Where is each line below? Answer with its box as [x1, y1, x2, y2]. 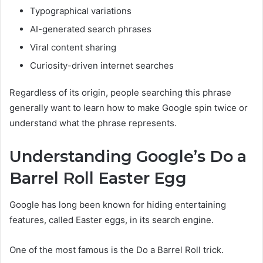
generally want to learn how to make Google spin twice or [9, 102, 248, 114]
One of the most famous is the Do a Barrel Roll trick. [9, 244, 224, 255]
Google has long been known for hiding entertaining [9, 198, 226, 210]
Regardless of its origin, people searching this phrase [9, 87, 231, 99]
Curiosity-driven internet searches [30, 60, 174, 72]
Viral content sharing [30, 42, 116, 53]
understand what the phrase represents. [9, 117, 177, 129]
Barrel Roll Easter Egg [9, 168, 187, 188]
